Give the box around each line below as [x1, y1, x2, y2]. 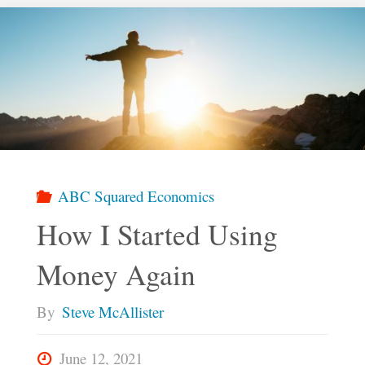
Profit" [156, 47, 198, 68]
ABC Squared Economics [58, 186, 215, 207]
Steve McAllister [61, 301, 164, 323]
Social [156, 2, 194, 23]
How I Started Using [36, 214, 278, 253]
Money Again [36, 254, 196, 293]
